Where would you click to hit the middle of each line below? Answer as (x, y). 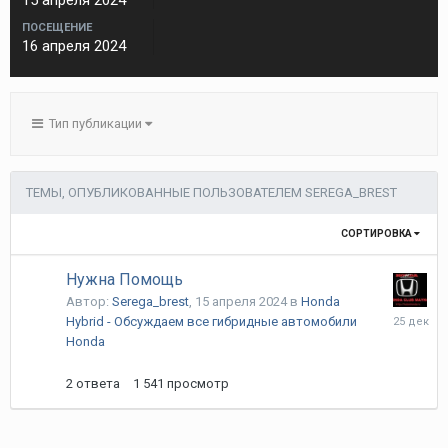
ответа (98, 383)
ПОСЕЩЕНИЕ (57, 27)
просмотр (198, 383)
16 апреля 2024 (74, 46)
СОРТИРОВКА (377, 233)
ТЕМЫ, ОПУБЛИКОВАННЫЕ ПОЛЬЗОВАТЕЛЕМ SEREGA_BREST (211, 192)
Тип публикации (94, 123)
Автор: (89, 301)
